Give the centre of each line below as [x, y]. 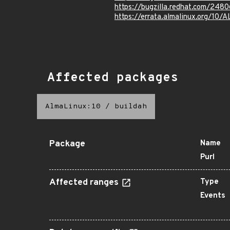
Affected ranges [85, 183]
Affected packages [113, 78]
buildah [131, 107]
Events [213, 196]
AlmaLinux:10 [73, 107]
